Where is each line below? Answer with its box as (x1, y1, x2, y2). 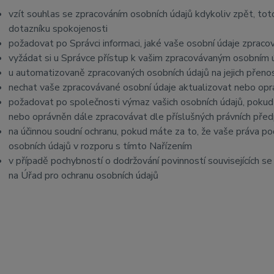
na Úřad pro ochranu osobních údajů (8, 169, 158, 182)
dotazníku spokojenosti (8, 22, 108, 35)
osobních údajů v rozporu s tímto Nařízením (8, 139, 192, 153)
